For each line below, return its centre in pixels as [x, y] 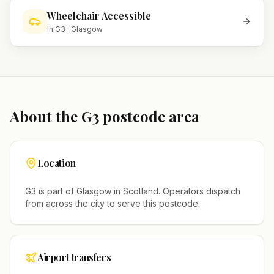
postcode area [149, 116]
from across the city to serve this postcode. [113, 203]
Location [57, 163]
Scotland [141, 191]
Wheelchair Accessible [99, 16]
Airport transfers [74, 257]
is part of [56, 191]
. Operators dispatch [199, 191]
